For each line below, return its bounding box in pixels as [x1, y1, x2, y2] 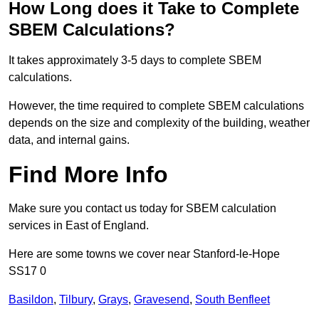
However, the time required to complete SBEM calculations [9, 100, 304, 113]
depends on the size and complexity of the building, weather [9, 117, 310, 130]
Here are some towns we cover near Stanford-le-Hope [9, 248, 280, 261]
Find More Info [9, 162, 168, 188]
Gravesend [134, 293, 189, 306]
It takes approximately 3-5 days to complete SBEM [9, 54, 261, 67]
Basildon [9, 293, 53, 306]
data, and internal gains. [9, 134, 130, 147]
